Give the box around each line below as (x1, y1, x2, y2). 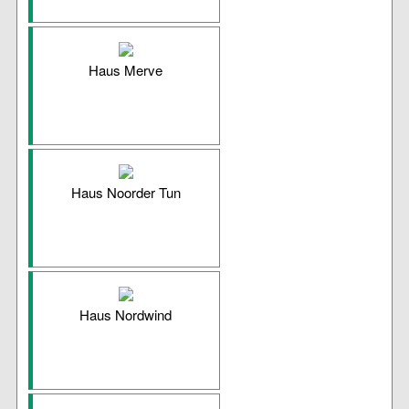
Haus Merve (89, 60, 163, 80)
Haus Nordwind (79, 305, 173, 325)
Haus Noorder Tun (70, 183, 181, 203)
